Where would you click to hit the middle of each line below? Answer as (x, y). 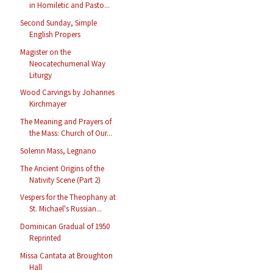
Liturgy (41, 75)
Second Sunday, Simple (59, 23)
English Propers (55, 34)
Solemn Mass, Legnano (58, 151)
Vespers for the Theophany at (68, 197)
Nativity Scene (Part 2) (65, 180)
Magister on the (46, 52)
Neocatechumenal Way (68, 63)
